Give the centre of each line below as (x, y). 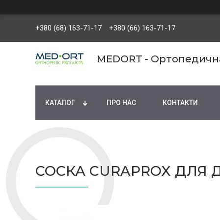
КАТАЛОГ (60, 102)
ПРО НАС (121, 102)
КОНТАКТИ (180, 102)
